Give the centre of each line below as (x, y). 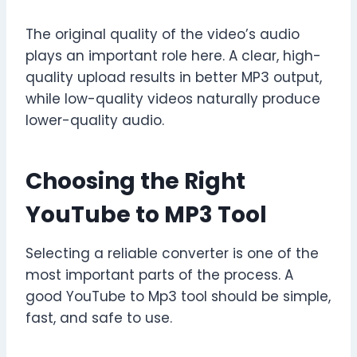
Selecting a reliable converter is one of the (172, 254)
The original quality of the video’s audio (163, 35)
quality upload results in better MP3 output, (174, 78)
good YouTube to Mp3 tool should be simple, (178, 297)
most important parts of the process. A (159, 275)
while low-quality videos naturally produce (173, 99)
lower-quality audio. (95, 121)
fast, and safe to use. (99, 318)
